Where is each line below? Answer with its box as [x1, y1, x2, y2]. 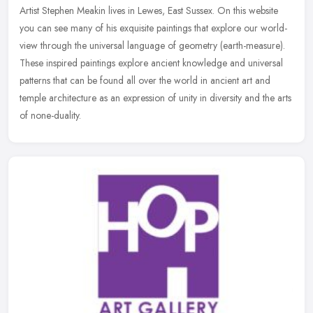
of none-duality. [20, 108, 81, 123]
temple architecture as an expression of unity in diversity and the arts [20, 91, 291, 105]
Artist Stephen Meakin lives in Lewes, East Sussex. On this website [20, 3, 278, 18]
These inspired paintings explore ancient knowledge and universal [20, 56, 283, 71]
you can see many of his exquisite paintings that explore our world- [20, 21, 287, 36]
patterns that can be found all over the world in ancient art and [20, 73, 270, 88]
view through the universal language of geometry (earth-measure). [20, 38, 285, 53]
